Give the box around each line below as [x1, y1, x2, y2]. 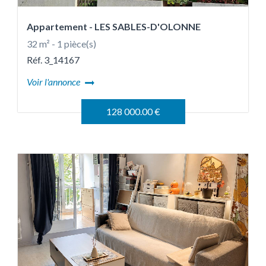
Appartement [27, 21, 89, 32]
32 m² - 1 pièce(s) [27, 38, 96, 49]
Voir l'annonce [27, 76, 82, 87]
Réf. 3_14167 [27, 54, 80, 65]
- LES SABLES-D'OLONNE [89, 21, 201, 32]
